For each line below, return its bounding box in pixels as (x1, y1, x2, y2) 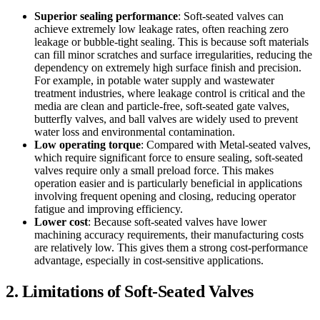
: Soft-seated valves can (178, 10, 284, 22)
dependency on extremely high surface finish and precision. (34, 61, 301, 74)
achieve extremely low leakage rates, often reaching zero (34, 23, 289, 35)
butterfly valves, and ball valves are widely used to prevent (34, 113, 298, 125)
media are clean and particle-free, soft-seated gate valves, (34, 100, 289, 112)
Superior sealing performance (34, 10, 178, 22)
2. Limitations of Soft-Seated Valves (6, 282, 254, 301)
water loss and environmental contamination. (34, 126, 235, 138)
